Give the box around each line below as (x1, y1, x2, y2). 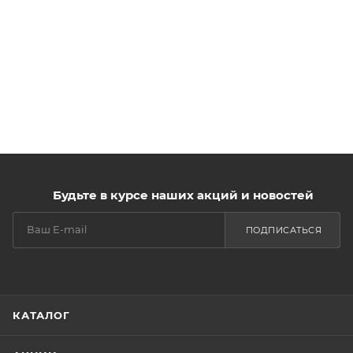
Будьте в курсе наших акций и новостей (52, 188, 314, 203)
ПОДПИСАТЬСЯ (245, 225, 321, 236)
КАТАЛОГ (13, 309, 70, 321)
